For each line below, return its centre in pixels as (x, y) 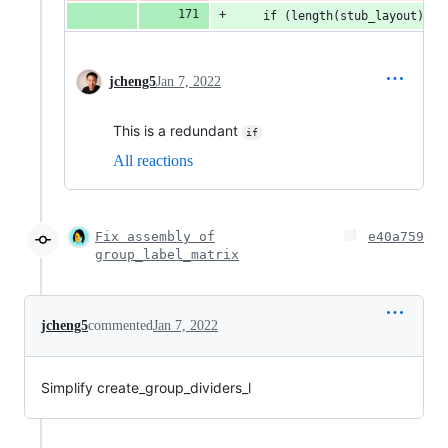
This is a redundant (177, 130)
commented (120, 325)
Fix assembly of (155, 236)
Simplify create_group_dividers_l (146, 387)
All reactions (153, 160)
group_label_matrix (167, 254)
